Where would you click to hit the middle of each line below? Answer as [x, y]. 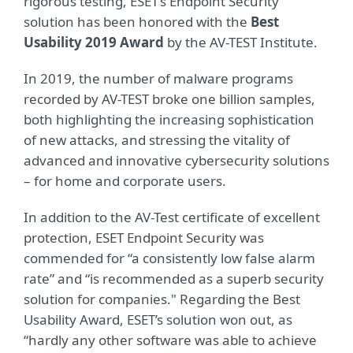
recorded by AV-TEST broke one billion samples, [169, 99]
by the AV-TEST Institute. [241, 42]
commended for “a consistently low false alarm [169, 258]
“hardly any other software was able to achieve [170, 340]
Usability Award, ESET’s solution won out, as [158, 320]
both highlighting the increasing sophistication [169, 119]
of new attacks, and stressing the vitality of [157, 140]
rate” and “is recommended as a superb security [174, 279]
